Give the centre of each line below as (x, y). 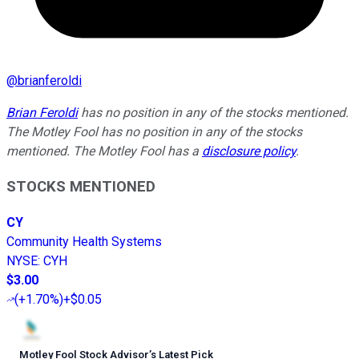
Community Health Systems (84, 242)
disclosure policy (249, 151)
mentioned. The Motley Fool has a (104, 151)
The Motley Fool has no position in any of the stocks (154, 131)
